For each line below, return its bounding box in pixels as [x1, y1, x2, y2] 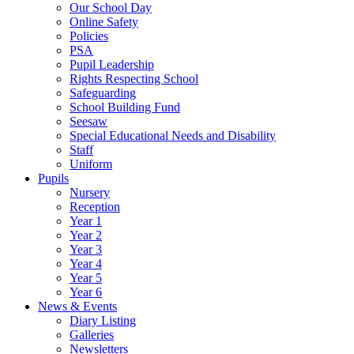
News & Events [38, 299, 117, 314]
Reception [70, 200, 120, 214]
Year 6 [70, 285, 102, 299]
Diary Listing [70, 314, 136, 328]
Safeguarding [70, 86, 136, 100]
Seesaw [70, 115, 107, 129]
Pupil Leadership [70, 58, 154, 72]
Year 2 [70, 228, 102, 243]
